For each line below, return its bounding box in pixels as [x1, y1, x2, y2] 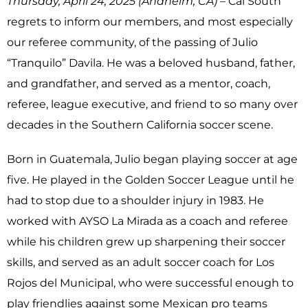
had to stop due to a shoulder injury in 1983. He [7, 194, 264, 207]
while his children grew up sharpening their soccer [7, 235, 285, 248]
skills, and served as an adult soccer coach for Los [7, 256, 274, 269]
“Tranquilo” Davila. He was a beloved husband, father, [7, 56, 295, 69]
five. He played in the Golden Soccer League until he [7, 173, 294, 186]
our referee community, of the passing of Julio [7, 36, 258, 49]
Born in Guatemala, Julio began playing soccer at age [7, 153, 298, 166]
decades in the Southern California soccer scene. [7, 118, 273, 131]
